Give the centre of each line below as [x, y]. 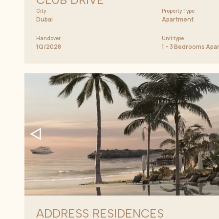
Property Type [178, 11]
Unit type [173, 38]
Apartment [178, 19]
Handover [48, 38]
